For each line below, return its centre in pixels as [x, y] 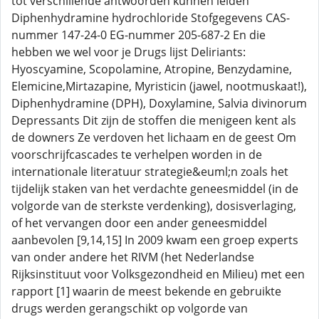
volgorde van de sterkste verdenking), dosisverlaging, [154, 206]
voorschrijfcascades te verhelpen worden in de [137, 155]
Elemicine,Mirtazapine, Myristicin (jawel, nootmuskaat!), [159, 86]
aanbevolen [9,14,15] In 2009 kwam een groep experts [155, 240]
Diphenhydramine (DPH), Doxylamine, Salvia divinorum [159, 103]
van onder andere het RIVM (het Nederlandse [133, 257]
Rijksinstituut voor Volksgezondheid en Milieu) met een [158, 274]
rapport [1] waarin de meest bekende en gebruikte [146, 291]
